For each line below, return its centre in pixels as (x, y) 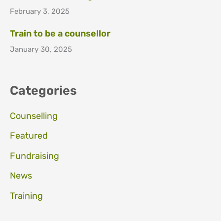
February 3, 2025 (40, 11)
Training (26, 196)
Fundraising (35, 156)
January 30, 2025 (41, 49)
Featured (29, 136)
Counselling (34, 116)
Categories (43, 90)
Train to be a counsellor (60, 33)
